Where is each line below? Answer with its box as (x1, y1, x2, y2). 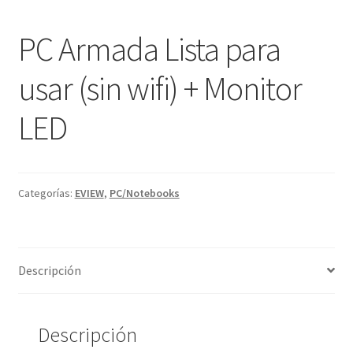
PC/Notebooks (109, 185, 180, 200)
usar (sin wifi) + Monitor (17, 67, 302, 109)
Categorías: (17, 185, 75, 200)
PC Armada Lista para (17, 28, 281, 69)
